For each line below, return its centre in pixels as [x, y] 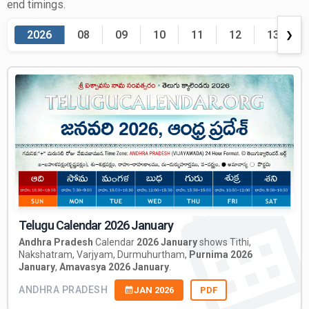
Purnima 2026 [221, 254]
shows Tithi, [224, 242]
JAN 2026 [154, 290]
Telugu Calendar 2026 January [96, 225]
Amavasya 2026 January [114, 267]
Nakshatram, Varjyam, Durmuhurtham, [104, 254]
